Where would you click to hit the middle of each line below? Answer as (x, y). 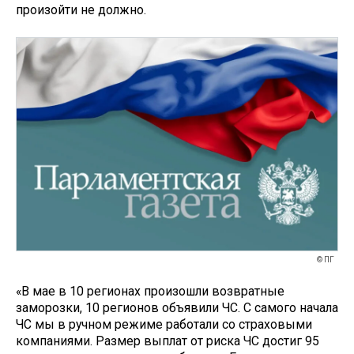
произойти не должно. (81, 10)
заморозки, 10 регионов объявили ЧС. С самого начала (177, 307)
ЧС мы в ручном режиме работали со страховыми (164, 324)
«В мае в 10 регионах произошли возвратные (150, 291)
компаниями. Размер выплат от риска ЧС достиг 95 (168, 341)
